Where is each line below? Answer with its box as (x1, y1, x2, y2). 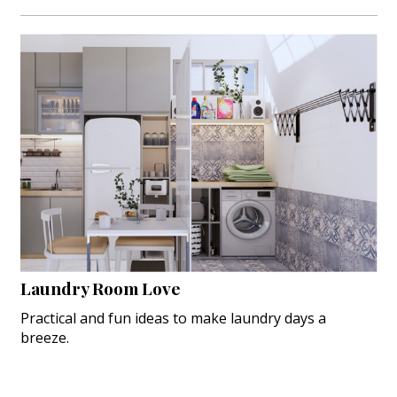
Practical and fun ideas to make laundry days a (19, 308, 326, 329)
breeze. (19, 328, 69, 348)
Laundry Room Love (19, 276, 181, 300)
